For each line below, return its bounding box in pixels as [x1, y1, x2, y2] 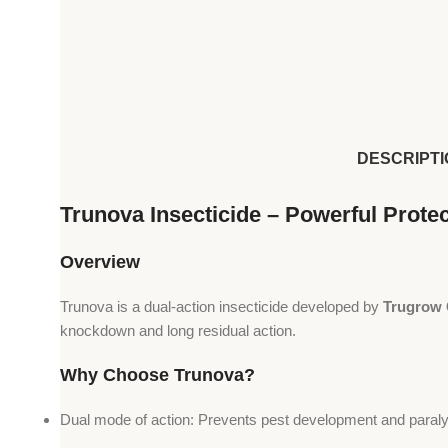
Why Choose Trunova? [60, 365, 255, 386]
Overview [60, 252, 140, 273]
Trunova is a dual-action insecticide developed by [60, 298, 383, 316]
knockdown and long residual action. [60, 322, 296, 340]
